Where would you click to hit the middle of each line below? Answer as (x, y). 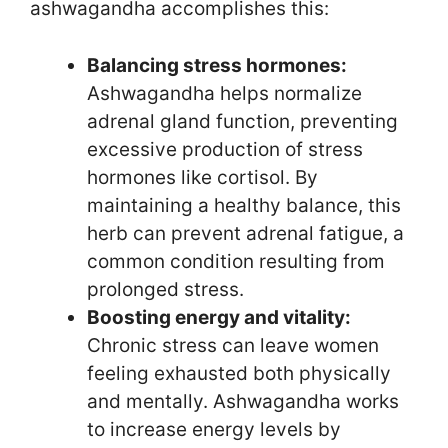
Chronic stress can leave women (233, 345)
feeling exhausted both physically (239, 373)
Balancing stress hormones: (217, 65)
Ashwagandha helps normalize (224, 93)
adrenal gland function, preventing (242, 121)
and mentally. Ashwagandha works (243, 401)
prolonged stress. (165, 289)
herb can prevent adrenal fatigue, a (245, 233)
